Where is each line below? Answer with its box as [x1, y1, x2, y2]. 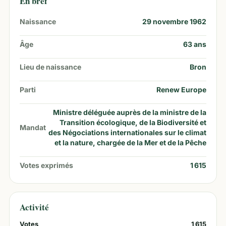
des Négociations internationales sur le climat [48, 128, 206, 137]
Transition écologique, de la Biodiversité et [60, 118, 206, 127]
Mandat [20, 123, 46, 132]
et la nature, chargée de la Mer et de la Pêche [54, 138, 206, 147]
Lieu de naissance [20, 63, 81, 71]
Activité [20, 201, 49, 213]
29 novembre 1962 [142, 17, 206, 26]
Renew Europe [156, 85, 206, 94]
